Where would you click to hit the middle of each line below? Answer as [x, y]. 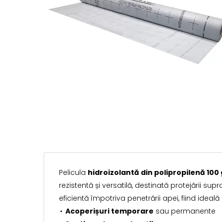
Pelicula [73, 172]
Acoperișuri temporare [110, 211]
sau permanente [185, 211]
